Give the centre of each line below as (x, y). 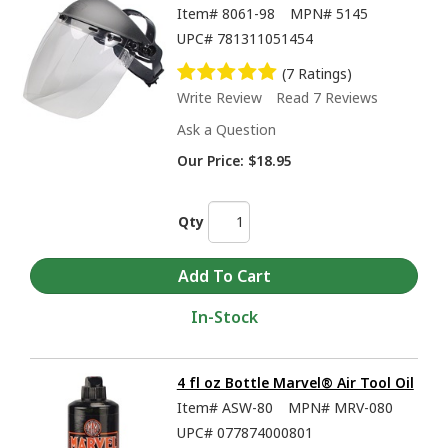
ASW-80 (247, 408)
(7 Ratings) (317, 73)
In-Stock (224, 317)
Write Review (219, 97)
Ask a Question (226, 129)
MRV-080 (363, 408)
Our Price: (210, 160)
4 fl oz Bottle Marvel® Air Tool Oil (295, 383)
